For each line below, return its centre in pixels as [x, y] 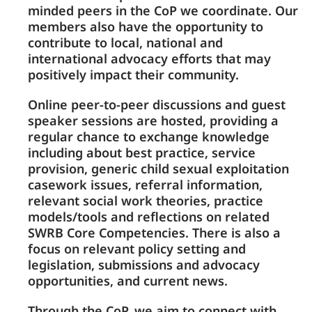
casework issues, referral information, [145, 185]
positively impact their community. [133, 75]
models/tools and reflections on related [148, 217]
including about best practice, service [141, 153]
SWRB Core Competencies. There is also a [154, 233]
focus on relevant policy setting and [136, 249]
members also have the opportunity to [145, 26]
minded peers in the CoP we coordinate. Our [163, 10]
